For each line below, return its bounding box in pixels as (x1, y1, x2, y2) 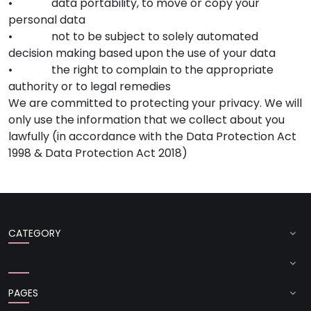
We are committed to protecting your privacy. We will (8, 94, 302, 111)
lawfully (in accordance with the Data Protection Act (8, 128, 296, 144)
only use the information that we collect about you (8, 111, 285, 128)
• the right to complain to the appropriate (8, 61, 274, 78)
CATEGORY (8, 226, 61, 240)
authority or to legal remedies (8, 78, 171, 94)
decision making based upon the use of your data (8, 44, 276, 61)
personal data (8, 11, 85, 28)
